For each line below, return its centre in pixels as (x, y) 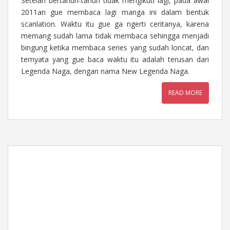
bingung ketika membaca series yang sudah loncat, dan (115, 47)
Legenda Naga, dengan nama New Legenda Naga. (105, 71)
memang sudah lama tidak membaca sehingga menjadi (115, 35)
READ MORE (185, 92)
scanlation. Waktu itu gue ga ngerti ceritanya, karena (115, 24)
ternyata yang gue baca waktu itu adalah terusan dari (115, 59)
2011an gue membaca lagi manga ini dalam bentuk (115, 12)
